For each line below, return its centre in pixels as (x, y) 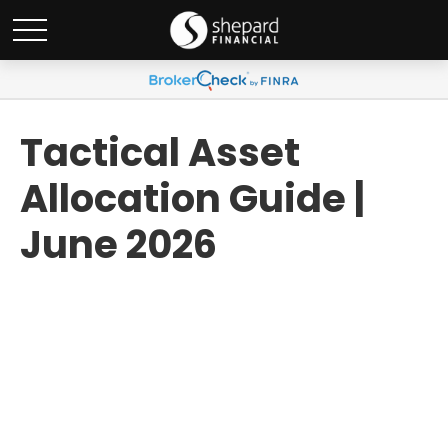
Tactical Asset (160, 152)
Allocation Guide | (192, 198)
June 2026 (118, 244)
